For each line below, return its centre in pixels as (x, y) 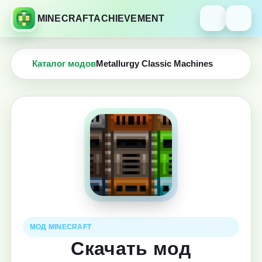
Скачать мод (131, 249)
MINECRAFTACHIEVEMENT (101, 18)
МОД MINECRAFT (61, 227)
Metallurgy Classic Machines (154, 64)
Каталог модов (64, 64)
